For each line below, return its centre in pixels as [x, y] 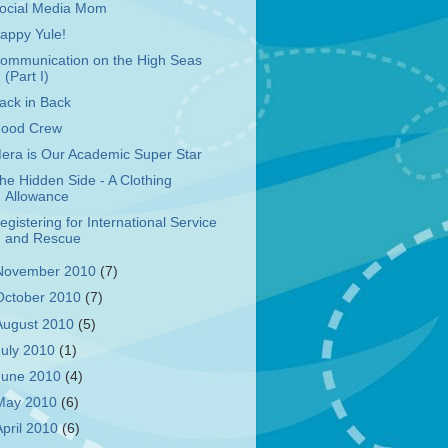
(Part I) [26, 76]
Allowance [36, 197]
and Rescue [42, 239]
